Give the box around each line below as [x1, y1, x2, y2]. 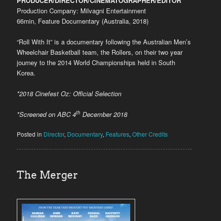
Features [106, 130, 130, 139]
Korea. [17, 68, 36, 77]
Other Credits [132, 130, 168, 139]
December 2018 [80, 110, 128, 119]
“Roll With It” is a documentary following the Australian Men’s [17, 37, 191, 46]
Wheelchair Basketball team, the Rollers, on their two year [17, 47, 183, 57]
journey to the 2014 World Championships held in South [17, 57, 176, 67]
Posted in [17, 130, 42, 139]
